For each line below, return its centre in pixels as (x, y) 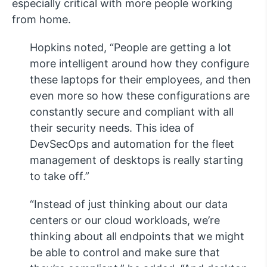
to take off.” (60, 176)
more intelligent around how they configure (139, 64)
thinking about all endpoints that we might (137, 237)
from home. (41, 20)
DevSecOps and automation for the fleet (132, 144)
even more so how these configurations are (140, 96)
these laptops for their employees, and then (140, 80)
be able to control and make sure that (125, 253)
